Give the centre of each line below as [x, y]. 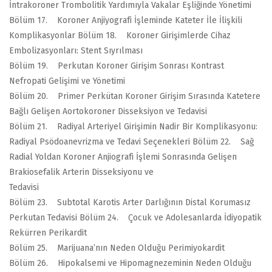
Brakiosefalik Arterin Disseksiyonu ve [81, 172]
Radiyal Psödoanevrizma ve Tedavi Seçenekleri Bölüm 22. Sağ [131, 141]
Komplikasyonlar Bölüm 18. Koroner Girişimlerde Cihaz [120, 35]
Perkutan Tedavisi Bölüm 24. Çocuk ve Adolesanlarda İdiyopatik [135, 217]
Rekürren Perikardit [48, 233]
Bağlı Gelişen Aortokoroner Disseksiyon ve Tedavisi [108, 111]
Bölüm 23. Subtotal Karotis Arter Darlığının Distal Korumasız [130, 202]
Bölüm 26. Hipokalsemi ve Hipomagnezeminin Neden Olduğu [130, 263]
